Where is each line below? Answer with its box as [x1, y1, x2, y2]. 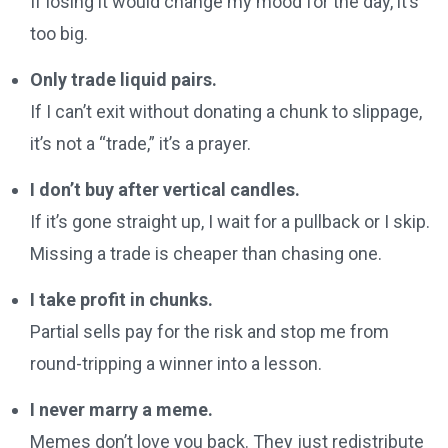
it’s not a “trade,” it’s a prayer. [30, 132, 251, 154]
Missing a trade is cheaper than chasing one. [30, 242, 382, 264]
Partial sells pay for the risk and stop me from [30, 320, 389, 342]
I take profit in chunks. [30, 288, 213, 310]
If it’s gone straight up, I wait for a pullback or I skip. [30, 210, 430, 232]
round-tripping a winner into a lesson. [30, 352, 322, 374]
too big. [30, 22, 88, 44]
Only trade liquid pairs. [30, 68, 217, 90]
